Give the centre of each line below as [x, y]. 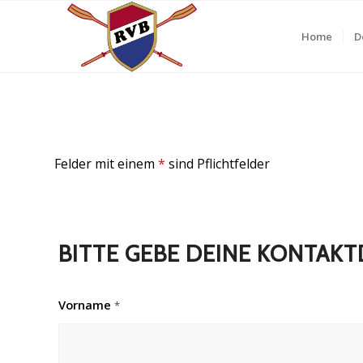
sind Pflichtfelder [218, 164]
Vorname [86, 305]
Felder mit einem [106, 164]
